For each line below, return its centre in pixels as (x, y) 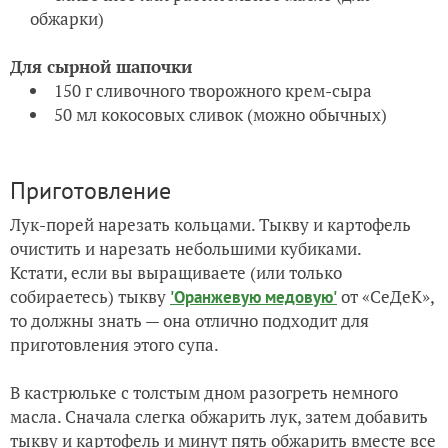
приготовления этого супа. (114, 344)
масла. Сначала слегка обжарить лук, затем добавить (219, 416)
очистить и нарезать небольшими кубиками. (186, 248)
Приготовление (90, 190)
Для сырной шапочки (101, 66)
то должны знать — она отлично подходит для (189, 320)
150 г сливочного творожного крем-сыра (213, 90)
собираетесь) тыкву (90, 296)
